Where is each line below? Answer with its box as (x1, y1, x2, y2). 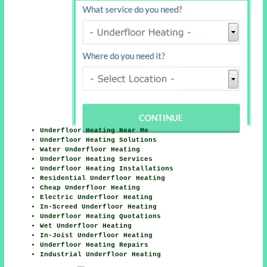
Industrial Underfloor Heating (40, 251, 162, 259)
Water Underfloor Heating (40, 146, 141, 154)
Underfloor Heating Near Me (40, 127, 149, 135)
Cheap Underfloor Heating (40, 184, 141, 192)
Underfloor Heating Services (40, 156, 153, 163)
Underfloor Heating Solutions (40, 136, 157, 144)
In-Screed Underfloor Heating (40, 203, 157, 211)
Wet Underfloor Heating (40, 222, 132, 230)
